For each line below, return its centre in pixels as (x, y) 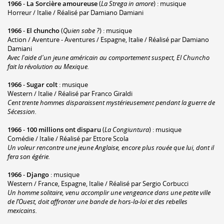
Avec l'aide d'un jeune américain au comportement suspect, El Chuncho (108, 57)
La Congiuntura (127, 129)
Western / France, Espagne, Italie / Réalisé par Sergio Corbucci (98, 183)
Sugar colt (42, 84)
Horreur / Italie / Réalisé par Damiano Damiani (75, 12)
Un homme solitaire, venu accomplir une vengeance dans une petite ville (109, 192)
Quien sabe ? (81, 30)
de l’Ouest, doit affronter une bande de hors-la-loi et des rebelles (97, 201)
